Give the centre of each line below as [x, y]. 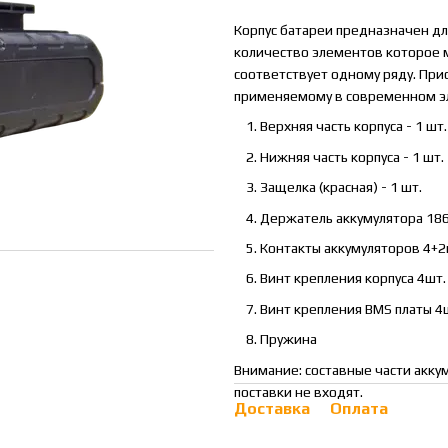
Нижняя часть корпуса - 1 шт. [352, 156]
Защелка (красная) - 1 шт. [341, 187]
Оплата [359, 408]
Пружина [288, 339]
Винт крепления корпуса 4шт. [353, 278]
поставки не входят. [298, 391]
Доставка [272, 408]
